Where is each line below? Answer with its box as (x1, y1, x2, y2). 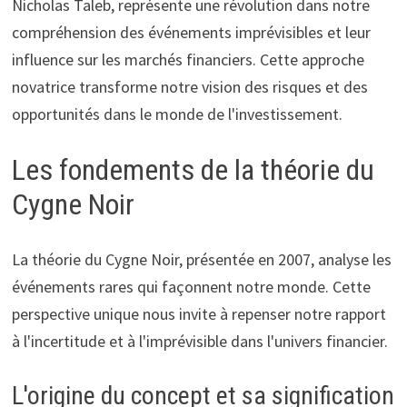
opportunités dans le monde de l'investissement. (11, 104, 342, 125)
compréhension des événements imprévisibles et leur (11, 22, 371, 44)
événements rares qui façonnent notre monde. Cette (11, 275, 371, 297)
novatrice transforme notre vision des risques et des (11, 76, 368, 98)
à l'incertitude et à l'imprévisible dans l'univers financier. (11, 330, 388, 352)
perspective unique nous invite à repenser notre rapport (11, 303, 386, 324)
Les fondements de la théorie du (11, 153, 374, 188)
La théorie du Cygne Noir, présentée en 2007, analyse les (11, 248, 392, 270)
